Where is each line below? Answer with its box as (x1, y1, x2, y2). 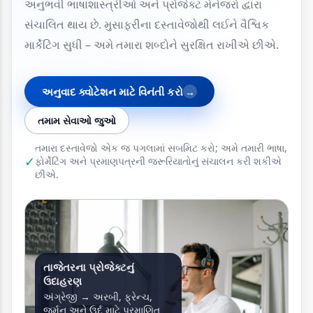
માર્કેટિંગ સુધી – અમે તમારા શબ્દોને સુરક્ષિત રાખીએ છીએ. (24, 37, 279, 52)
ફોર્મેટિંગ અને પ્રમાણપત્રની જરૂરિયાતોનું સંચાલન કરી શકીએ (35, 154, 282, 168)
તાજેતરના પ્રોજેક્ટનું (43, 259, 135, 274)
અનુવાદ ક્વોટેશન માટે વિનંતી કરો (42, 85, 183, 99)
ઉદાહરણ (43, 273, 82, 288)
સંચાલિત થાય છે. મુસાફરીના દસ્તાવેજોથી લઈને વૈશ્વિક (24, 17, 269, 32)
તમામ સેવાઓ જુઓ (38, 114, 116, 127)
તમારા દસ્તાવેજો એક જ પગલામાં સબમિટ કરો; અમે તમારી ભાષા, (35, 141, 287, 154)
